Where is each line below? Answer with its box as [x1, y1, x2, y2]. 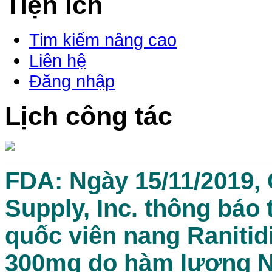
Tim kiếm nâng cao [29, 30, 177, 50]
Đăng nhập [29, 71, 115, 92]
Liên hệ [29, 50, 86, 71]
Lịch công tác [5, 101, 172, 131]
